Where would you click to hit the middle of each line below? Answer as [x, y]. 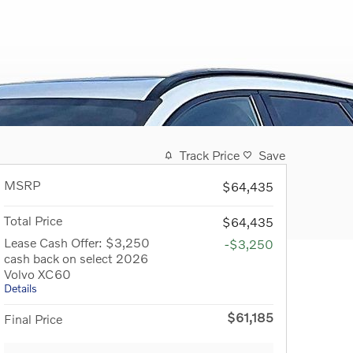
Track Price [210, 155]
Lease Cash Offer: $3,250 [77, 243]
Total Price [33, 221]
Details [20, 288]
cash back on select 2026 [76, 258]
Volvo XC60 [37, 274]
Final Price [33, 319]
